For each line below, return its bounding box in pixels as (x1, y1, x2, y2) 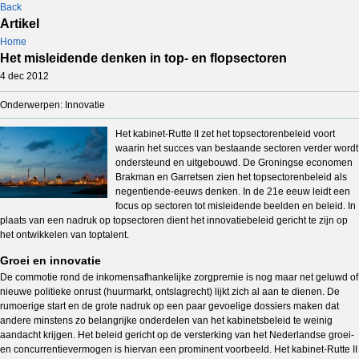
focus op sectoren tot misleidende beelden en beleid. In (115, 200, 356, 212)
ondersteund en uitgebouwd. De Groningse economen (115, 157, 353, 168)
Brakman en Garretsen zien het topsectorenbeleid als (115, 171, 347, 183)
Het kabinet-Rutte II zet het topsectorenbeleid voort (115, 128, 335, 139)
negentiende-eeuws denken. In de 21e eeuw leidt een (115, 186, 350, 197)
